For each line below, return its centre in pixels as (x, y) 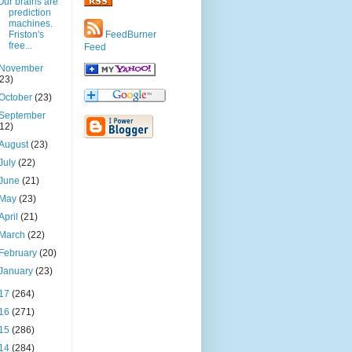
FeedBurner (130, 35)
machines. (30, 24)
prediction (29, 13)
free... (20, 46)
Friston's (26, 35)
